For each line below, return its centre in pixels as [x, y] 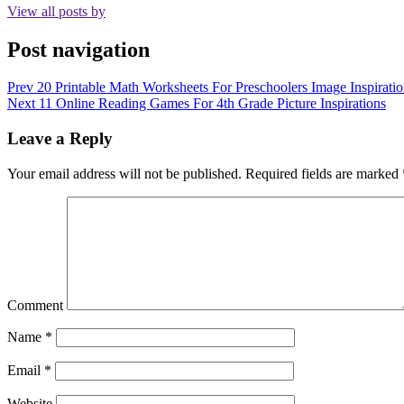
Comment [35, 305]
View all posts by [56, 11]
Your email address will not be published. [124, 173]
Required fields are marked [322, 173]
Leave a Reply [60, 139]
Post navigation [78, 49]
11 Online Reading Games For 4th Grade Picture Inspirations [212, 104]
